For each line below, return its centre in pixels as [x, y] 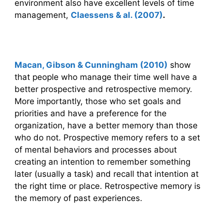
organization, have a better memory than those [106, 126]
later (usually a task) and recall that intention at [107, 174]
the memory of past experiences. [78, 198]
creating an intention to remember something [102, 162]
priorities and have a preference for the [91, 114]
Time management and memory [94, 41]
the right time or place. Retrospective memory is [108, 186]
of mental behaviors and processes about [96, 150]
